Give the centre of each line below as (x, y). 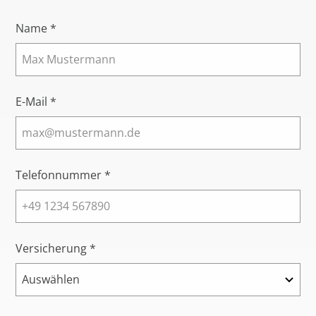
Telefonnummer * (63, 175)
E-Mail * (36, 102)
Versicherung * (56, 249)
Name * (36, 29)
